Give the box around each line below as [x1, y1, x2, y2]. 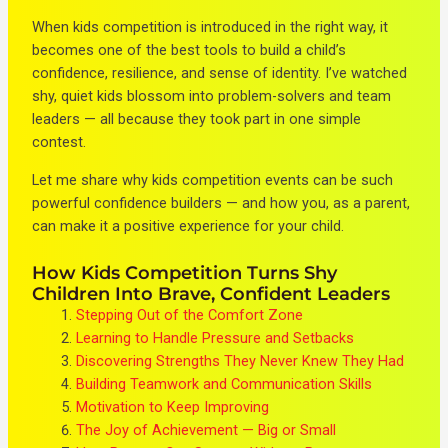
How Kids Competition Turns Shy [32, 261, 338, 285]
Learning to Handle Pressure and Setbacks [76, 329, 355, 348]
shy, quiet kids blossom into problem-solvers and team [32, 87, 392, 106]
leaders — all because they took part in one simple [32, 110, 362, 129]
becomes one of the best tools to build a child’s [32, 41, 347, 60]
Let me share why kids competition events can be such [32, 170, 394, 189]
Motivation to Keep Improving [76, 398, 270, 417]
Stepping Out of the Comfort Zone [76, 306, 304, 325]
